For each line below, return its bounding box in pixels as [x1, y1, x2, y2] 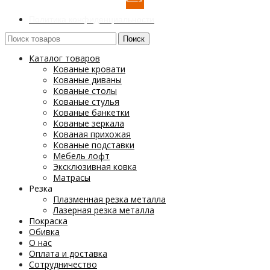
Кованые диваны [53, 74, 122, 86]
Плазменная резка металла [53, 193, 166, 206]
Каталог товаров [29, 52, 100, 64]
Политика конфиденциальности [29, 14, 154, 25]
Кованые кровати [53, 63, 125, 75]
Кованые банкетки [53, 107, 130, 119]
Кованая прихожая [53, 128, 131, 140]
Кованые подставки [53, 139, 134, 151]
